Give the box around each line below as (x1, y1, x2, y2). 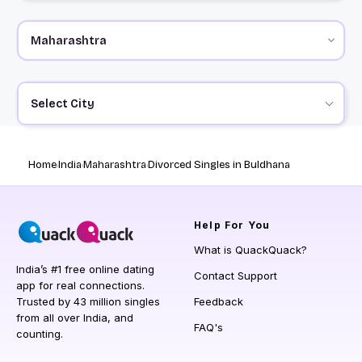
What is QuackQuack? (194, 243, 307, 257)
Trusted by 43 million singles (16, 295, 160, 309)
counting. (16, 327, 63, 341)
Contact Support (194, 269, 277, 283)
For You (221, 219, 271, 232)
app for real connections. (16, 279, 145, 293)
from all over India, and (16, 311, 133, 325)
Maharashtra (83, 158, 146, 172)
